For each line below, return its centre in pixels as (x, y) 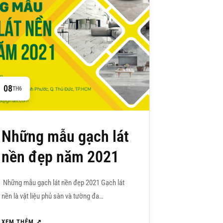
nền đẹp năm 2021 (60, 157)
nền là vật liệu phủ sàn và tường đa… (52, 196)
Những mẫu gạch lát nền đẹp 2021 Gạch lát (63, 183)
